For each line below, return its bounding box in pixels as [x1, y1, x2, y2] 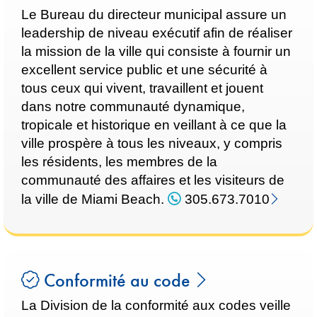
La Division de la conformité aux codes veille [21, 298, 291, 313]
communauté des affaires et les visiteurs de [21, 173, 284, 188]
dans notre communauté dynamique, [21, 99, 245, 114]
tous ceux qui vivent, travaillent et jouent [21, 81, 263, 96]
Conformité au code [40, 270, 195, 292]
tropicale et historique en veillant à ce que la [21, 117, 287, 132]
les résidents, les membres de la [21, 154, 217, 169]
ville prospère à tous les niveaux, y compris [21, 136, 282, 151]
